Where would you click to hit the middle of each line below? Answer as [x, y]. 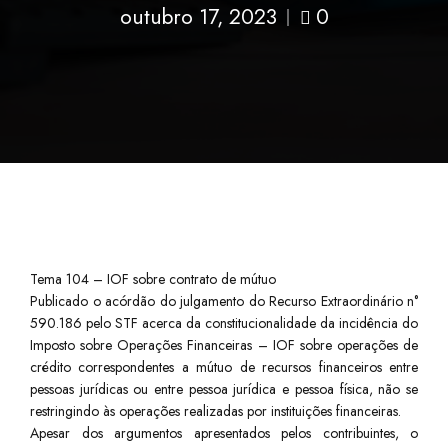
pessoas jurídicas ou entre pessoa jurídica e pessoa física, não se [224, 389]
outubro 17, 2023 [198, 17]
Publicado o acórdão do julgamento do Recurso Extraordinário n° [224, 301]
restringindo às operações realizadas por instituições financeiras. [215, 411]
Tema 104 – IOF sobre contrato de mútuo [153, 279]
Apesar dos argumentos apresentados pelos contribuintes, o [224, 433]
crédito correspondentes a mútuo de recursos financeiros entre [224, 367]
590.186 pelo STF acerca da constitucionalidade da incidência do [224, 323]
